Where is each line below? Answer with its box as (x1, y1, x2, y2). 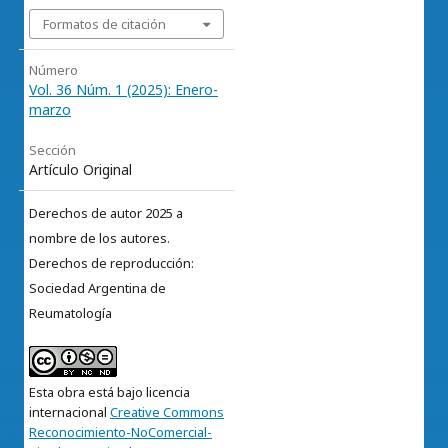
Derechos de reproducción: (29, 254, 194, 273)
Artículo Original (29, 160, 132, 180)
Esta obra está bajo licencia (29, 383, 190, 402)
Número (29, 61, 78, 80)
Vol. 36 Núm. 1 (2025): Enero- (29, 80, 218, 100)
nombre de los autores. (29, 229, 170, 248)
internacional (29, 403, 110, 422)
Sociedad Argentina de (29, 279, 166, 298)
